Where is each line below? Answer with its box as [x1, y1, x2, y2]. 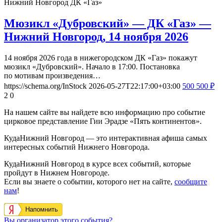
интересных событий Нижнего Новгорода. [4, 142, 150, 151]
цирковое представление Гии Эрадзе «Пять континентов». [4, 116, 202, 125]
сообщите [174, 177, 207, 186]
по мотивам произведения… [4, 71, 101, 80]
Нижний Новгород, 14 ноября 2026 [4, 30, 188, 43]
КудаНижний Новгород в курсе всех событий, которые [4, 159, 191, 168]
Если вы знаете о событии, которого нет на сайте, [4, 177, 174, 186]
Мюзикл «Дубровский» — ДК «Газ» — [4, 16, 211, 30]
